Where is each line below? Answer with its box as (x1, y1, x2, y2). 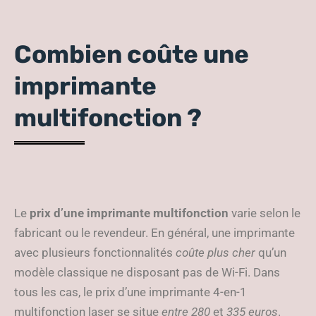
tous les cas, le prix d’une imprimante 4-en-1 (14, 285, 247, 299)
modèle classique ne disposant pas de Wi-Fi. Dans (14, 265, 280, 279)
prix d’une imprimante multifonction (30, 206, 229, 220)
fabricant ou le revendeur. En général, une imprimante (14, 226, 295, 240)
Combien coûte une (14, 39, 249, 69)
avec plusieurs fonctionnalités (14, 245, 176, 260)
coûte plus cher (176, 245, 255, 260)
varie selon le (229, 206, 300, 220)
